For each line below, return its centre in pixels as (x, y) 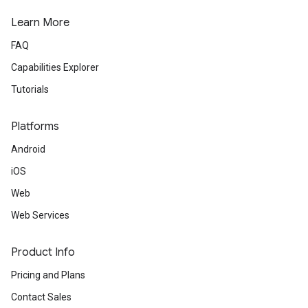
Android (28, 149)
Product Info (43, 252)
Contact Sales (41, 297)
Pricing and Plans (48, 275)
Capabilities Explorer (55, 67)
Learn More (40, 23)
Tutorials (30, 89)
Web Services (40, 215)
